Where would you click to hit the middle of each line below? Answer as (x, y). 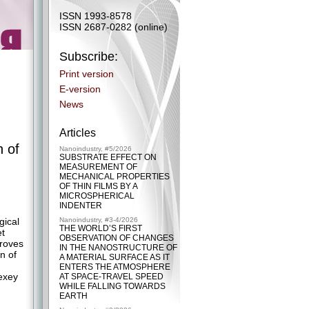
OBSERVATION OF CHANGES (117, 238)
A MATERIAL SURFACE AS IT (114, 257)
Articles (78, 133)
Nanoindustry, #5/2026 (96, 149)
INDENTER (81, 206)
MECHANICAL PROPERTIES (114, 177)
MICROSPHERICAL (97, 196)
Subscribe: (89, 57)
